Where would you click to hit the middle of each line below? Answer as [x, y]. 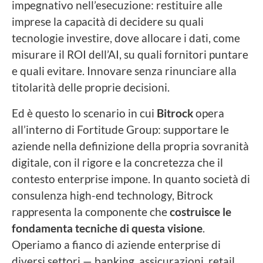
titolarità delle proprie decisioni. [91, 87]
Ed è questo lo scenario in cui [84, 113]
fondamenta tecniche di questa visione [107, 228]
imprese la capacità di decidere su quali [108, 21]
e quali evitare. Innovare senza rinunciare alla [124, 70]
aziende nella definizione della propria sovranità [130, 146]
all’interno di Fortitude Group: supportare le [120, 129]
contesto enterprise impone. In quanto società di [131, 178]
